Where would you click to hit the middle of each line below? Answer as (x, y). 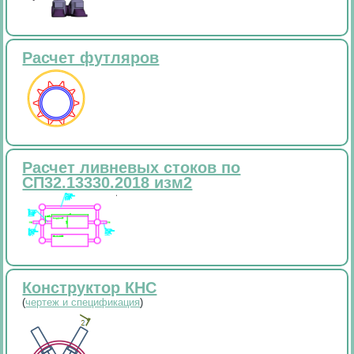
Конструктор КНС (90, 288)
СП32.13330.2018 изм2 (107, 182)
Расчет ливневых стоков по (132, 167)
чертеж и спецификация (83, 303)
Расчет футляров (91, 57)
